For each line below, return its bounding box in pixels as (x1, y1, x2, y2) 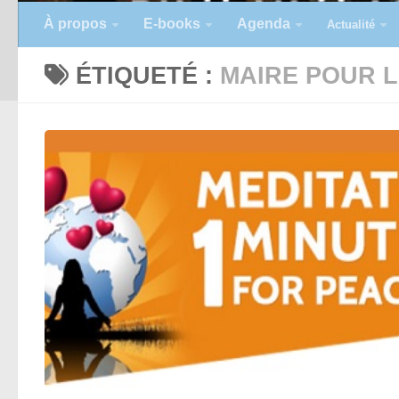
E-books (143, 16, 200, 31)
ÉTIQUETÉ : (76, 61, 221, 89)
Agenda (237, 16, 290, 31)
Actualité (327, 18, 375, 31)
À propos (44, 16, 107, 31)
